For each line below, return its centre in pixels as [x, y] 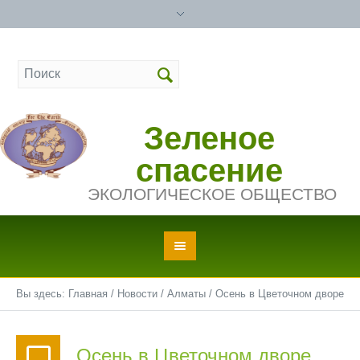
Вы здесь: [42, 294]
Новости [137, 294]
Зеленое [210, 139]
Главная [88, 294]
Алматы [186, 294]
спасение [210, 171]
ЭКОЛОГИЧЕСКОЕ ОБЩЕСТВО [212, 194]
